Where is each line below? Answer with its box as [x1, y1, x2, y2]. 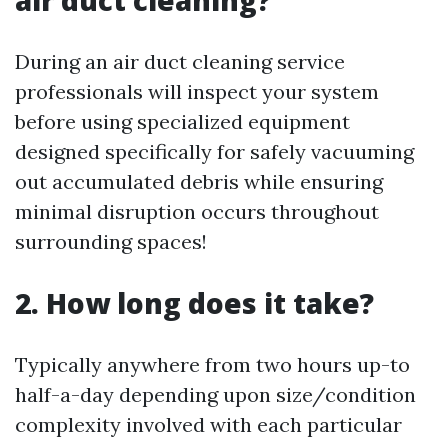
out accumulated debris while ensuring [15, 168, 383, 194]
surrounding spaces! [15, 228, 207, 254]
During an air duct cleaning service [15, 48, 345, 74]
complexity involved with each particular [15, 411, 402, 437]
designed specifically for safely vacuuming [15, 138, 414, 164]
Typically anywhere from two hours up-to [15, 351, 410, 377]
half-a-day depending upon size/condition [15, 381, 416, 407]
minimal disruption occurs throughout [15, 198, 379, 224]
